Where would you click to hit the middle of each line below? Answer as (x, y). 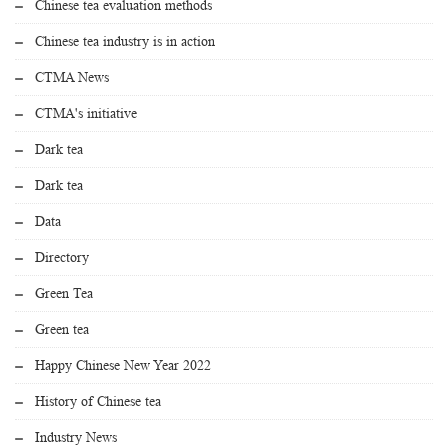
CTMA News (72, 77)
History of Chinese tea (98, 401)
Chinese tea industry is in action (125, 41)
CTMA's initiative (86, 113)
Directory (62, 257)
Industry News (76, 437)
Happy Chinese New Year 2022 (123, 365)
